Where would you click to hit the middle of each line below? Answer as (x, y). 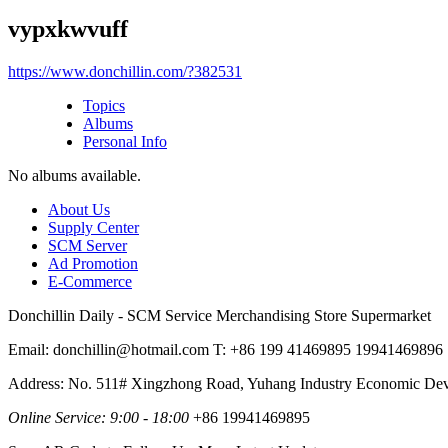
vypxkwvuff (68, 28)
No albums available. (74, 175)
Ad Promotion (93, 263)
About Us (79, 209)
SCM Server (87, 245)
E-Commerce (90, 281)
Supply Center (93, 227)
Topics (104, 105)
